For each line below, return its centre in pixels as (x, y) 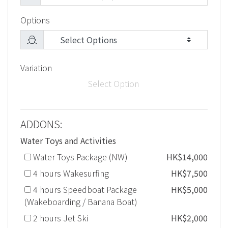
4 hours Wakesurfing (70, 173)
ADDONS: (41, 124)
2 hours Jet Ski (60, 218)
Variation (36, 68)
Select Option (113, 84)
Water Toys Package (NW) (79, 157)
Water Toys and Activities (68, 141)
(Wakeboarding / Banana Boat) (81, 202)
